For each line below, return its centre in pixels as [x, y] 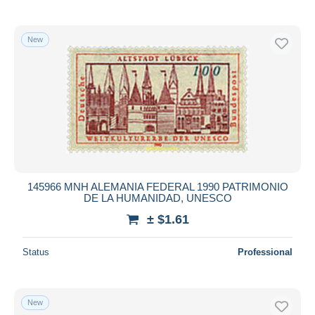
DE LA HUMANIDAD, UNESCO [157, 198]
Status [36, 252]
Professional [265, 252]
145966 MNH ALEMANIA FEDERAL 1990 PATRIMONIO [157, 186]
